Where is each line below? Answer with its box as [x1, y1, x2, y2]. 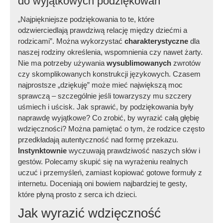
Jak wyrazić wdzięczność [18, 205, 161, 221]
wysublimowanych [107, 58, 172, 67]
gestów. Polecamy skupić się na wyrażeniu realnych [18, 157, 188, 166]
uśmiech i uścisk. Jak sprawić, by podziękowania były [18, 102, 194, 111]
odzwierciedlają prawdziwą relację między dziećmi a [18, 25, 188, 34]
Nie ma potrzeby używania [18, 58, 107, 67]
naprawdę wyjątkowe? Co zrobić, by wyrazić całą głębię [18, 113, 200, 122]
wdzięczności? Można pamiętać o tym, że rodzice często [18, 124, 205, 133]
